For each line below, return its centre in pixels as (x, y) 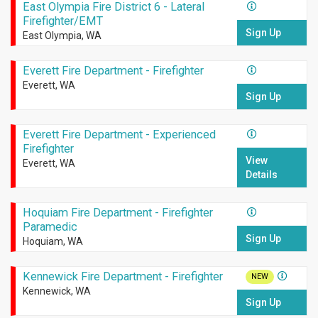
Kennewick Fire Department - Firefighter (122, 277)
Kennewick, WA (56, 291)
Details (262, 175)
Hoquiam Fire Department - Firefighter (117, 213)
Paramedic (50, 227)
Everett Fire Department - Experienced (119, 135)
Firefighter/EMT (62, 21)
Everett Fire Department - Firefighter (113, 71)
